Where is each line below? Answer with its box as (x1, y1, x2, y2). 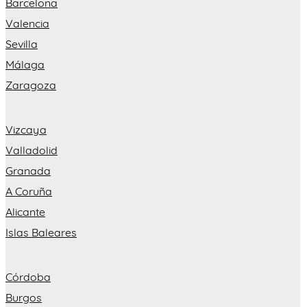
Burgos (5, 291, 42, 305)
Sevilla (5, 37, 38, 51)
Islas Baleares (5, 225, 77, 240)
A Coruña (5, 184, 52, 199)
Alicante (5, 205, 45, 219)
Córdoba (5, 270, 51, 284)
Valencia (5, 16, 49, 31)
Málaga (5, 58, 45, 72)
